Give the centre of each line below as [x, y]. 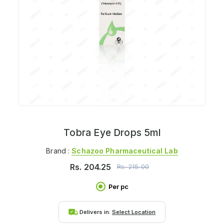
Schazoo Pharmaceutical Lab [125, 150]
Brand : [59, 150]
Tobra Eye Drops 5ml [112, 133]
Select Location [134, 212]
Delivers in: [96, 212]
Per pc [118, 186]
